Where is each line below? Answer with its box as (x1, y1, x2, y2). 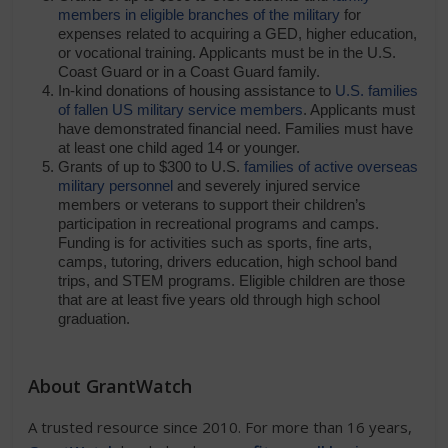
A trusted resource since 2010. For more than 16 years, (28, 417, 413, 438)
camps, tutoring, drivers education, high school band (58, 253, 398, 271)
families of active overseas (244, 158, 419, 176)
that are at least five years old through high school (58, 291, 381, 309)
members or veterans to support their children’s (58, 196, 367, 214)
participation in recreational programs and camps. (58, 215, 380, 233)
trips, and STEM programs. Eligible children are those (58, 272, 406, 290)
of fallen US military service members (58, 101, 304, 119)
